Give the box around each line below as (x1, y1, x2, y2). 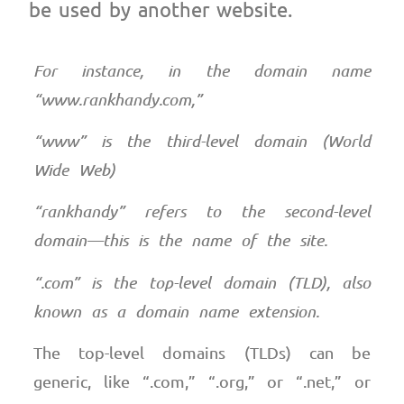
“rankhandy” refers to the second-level (33, 201, 371, 222)
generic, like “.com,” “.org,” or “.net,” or (33, 372, 371, 391)
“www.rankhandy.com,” (33, 88, 213, 109)
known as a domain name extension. (33, 300, 320, 321)
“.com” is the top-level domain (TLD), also (33, 271, 371, 292)
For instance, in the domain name (33, 60, 371, 80)
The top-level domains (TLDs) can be (33, 343, 371, 363)
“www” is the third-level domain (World (33, 130, 371, 151)
